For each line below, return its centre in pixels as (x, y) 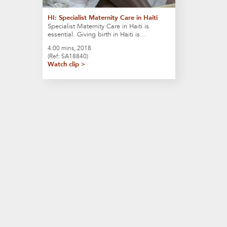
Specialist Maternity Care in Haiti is (98, 26)
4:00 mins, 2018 (69, 48)
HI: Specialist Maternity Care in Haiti (102, 17)
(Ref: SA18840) (68, 56)
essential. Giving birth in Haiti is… (97, 34)
